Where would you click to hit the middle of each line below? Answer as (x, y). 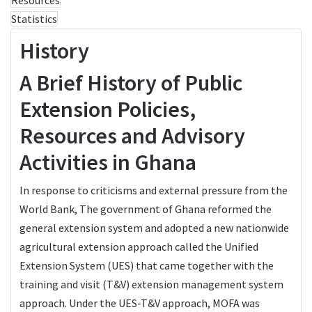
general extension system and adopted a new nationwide (154, 227)
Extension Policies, (108, 109)
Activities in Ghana (108, 162)
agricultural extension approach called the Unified (139, 246)
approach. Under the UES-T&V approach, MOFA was (140, 303)
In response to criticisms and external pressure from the (154, 190)
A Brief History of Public (131, 83)
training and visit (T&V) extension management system (151, 284)
